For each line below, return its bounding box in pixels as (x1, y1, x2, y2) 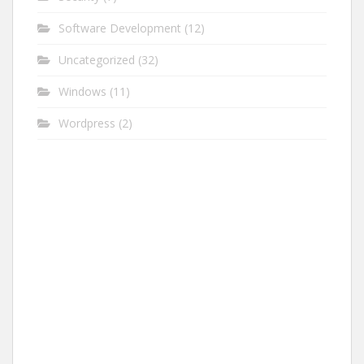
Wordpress (58, 115, 115, 131)
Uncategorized (58, 51, 135, 67)
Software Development (58, 19, 181, 36)
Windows (58, 83, 106, 99)
